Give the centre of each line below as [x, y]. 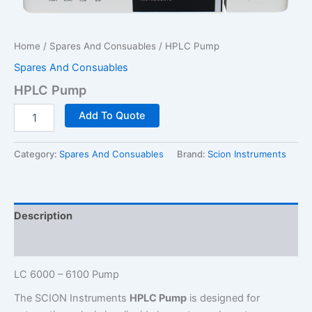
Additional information [69, 243]
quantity [32, 138]
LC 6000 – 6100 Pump [67, 275]
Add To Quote [112, 116]
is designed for [223, 298]
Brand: [192, 154]
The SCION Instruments [72, 298]
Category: [37, 154]
